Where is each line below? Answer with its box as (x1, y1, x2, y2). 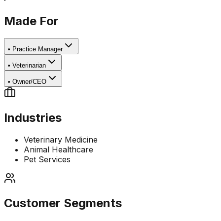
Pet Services (24, 154, 71, 164)
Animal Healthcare (24, 144, 93, 154)
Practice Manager (12, 45, 63, 53)
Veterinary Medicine (24, 134, 98, 145)
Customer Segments (4, 195, 122, 210)
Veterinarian (12, 61, 46, 69)
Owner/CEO (12, 77, 46, 85)
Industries (4, 110, 62, 125)
